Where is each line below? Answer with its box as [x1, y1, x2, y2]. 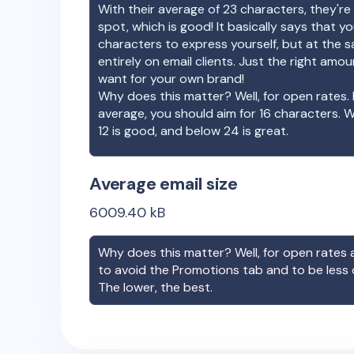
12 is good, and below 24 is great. [98, 122, 288, 139]
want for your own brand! [98, 70, 244, 87]
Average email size [89, 172, 239, 195]
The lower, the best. [98, 279, 213, 296]
